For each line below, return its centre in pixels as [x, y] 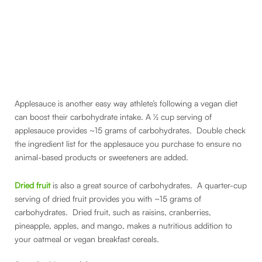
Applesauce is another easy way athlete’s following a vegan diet [126, 104]
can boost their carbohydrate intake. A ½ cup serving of [113, 117]
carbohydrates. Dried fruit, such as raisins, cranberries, [113, 212]
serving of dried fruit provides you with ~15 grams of [108, 198]
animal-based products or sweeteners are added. [101, 157]
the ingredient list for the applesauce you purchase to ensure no [128, 144]
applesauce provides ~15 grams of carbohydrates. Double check [130, 130]
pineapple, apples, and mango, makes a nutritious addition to [123, 225]
